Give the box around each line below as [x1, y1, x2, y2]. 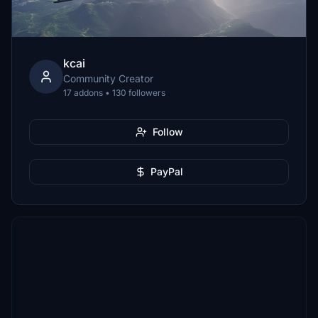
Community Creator [63, 72, 153, 84]
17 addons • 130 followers [63, 87, 165, 98]
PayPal [150, 165, 183, 177]
